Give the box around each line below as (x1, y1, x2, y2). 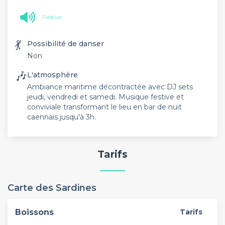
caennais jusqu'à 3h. (27, 112, 96, 122)
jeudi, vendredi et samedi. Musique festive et (27, 92, 184, 101)
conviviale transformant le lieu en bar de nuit (27, 102, 182, 111)
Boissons (15, 207, 54, 217)
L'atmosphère (27, 70, 78, 79)
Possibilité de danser (27, 39, 104, 48)
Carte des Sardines (8, 182, 96, 193)
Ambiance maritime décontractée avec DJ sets (27, 82, 193, 91)
